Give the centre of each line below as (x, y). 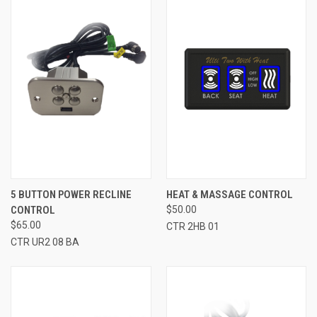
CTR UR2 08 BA (45, 242)
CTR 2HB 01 (192, 226)
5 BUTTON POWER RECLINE (71, 194)
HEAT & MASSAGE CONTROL (229, 194)
